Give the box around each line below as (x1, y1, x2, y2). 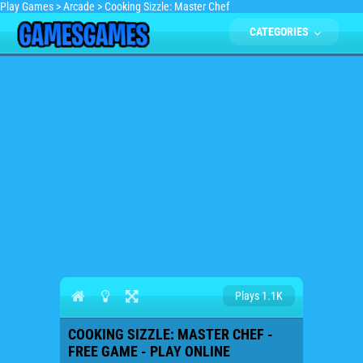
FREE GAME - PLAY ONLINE (68, 343, 230, 360)
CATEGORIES (250, 25, 311, 38)
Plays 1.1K (235, 289, 283, 302)
